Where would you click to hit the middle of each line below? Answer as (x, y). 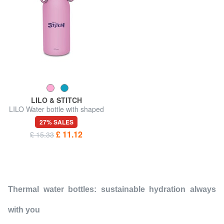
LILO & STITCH (56, 100)
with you (24, 209)
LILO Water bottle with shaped (56, 109)
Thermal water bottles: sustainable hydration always (112, 189)
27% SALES (56, 122)
